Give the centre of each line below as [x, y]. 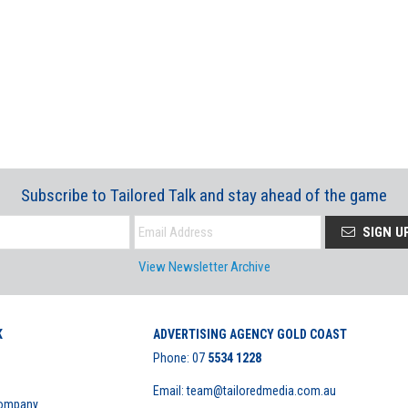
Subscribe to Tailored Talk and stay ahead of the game [204, 195]
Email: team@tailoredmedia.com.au [244, 391]
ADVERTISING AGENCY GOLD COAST [250, 335]
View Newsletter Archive [204, 267]
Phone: [172, 358]
